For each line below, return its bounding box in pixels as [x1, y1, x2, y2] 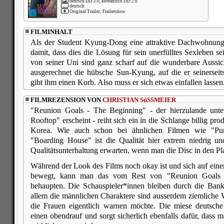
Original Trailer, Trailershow [68, 8, 125, 13]
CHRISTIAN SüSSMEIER [102, 96, 176, 103]
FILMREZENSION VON [30, 96, 102, 103]
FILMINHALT [30, 28, 72, 35]
